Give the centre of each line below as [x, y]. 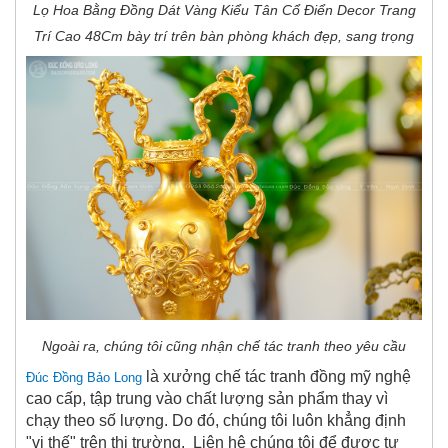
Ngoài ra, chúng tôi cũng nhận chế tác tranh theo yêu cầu [224, 345]
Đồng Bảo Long [97, 377]
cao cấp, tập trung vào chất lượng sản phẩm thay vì [207, 398]
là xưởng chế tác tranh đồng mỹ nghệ [276, 376]
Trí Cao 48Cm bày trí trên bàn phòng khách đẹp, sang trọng [224, 35]
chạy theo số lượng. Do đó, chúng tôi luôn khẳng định [216, 420]
